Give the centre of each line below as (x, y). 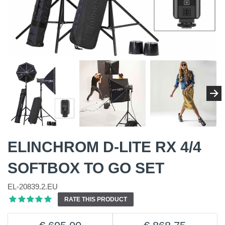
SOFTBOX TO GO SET (86, 168)
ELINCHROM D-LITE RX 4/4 (104, 147)
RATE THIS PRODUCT (95, 200)
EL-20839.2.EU (33, 187)
